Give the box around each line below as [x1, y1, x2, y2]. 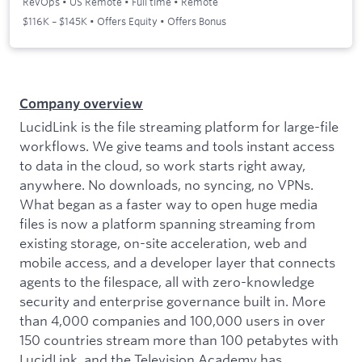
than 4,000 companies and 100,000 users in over [19, 311, 326, 329]
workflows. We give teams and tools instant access [19, 137, 335, 154]
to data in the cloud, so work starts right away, [19, 156, 305, 174]
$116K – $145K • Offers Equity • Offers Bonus [23, 15, 226, 28]
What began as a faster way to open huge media [19, 195, 318, 213]
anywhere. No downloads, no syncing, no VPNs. [19, 175, 314, 193]
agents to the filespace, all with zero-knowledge [19, 272, 314, 290]
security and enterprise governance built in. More [19, 292, 326, 309]
